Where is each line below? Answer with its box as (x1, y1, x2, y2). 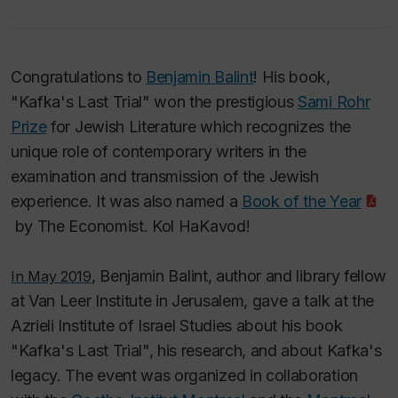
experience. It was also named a (11, 192, 242, 211)
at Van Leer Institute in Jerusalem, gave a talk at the (11, 291, 374, 310)
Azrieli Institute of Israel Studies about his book (11, 316, 343, 335)
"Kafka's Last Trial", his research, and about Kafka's (11, 341, 382, 360)
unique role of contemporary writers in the (11, 142, 306, 161)
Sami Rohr (298, 92, 370, 111)
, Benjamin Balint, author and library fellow (91, 267, 387, 285)
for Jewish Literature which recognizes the (46, 117, 351, 136)
